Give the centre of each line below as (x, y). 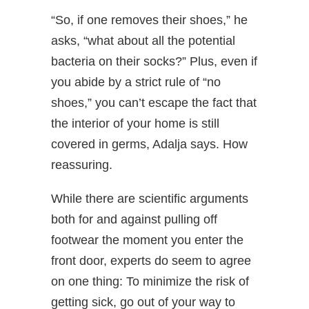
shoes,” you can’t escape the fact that (154, 103)
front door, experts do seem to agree (151, 261)
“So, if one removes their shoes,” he (149, 20)
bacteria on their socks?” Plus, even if (154, 61)
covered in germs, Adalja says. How (149, 144)
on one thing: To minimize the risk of (150, 281)
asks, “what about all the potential (143, 41)
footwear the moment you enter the (147, 240)
